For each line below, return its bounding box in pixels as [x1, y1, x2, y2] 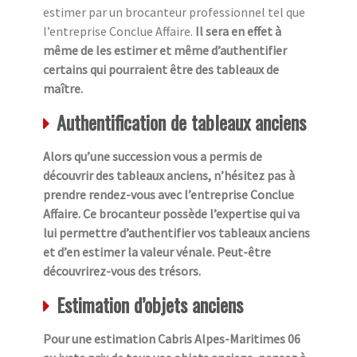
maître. [43, 80, 83, 96]
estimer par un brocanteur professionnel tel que [43, 3, 305, 20]
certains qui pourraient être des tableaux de [43, 61, 279, 77]
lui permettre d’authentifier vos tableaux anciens [43, 224, 310, 241]
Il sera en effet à [195, 22, 281, 39]
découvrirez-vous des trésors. [43, 262, 201, 279]
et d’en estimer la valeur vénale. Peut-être [43, 243, 271, 260]
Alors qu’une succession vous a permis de [43, 147, 262, 164]
